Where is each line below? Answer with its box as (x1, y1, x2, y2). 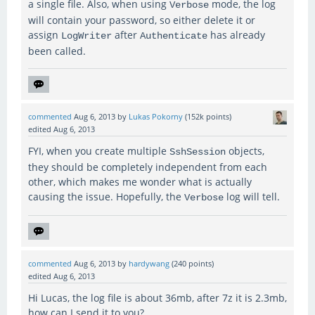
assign (28, 28, 61, 42)
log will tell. (224, 190, 280, 204)
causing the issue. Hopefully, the (28, 190, 184, 204)
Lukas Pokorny (129, 112, 183, 122)
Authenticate (140, 30, 207, 42)
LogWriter (61, 30, 112, 42)
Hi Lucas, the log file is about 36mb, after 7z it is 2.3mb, (28, 291, 287, 305)
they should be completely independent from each (28, 160, 267, 174)
